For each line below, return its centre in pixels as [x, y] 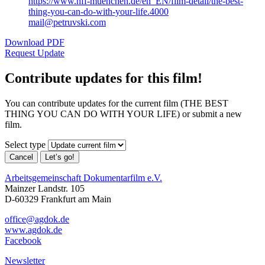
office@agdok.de [37, 219]
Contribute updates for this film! [104, 78]
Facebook [23, 241]
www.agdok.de [33, 230]
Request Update [35, 53]
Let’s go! [60, 157]
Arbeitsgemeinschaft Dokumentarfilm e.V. [83, 178]
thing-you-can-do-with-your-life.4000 [98, 12]
